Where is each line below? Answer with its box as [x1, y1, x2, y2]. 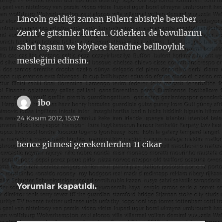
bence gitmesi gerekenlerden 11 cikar [17, 139, 162, 149]
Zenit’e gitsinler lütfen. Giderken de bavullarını [17, 27, 202, 38]
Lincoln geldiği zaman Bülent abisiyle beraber [17, 13, 197, 24]
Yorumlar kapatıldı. [17, 181, 97, 191]
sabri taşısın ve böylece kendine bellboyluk [17, 41, 185, 52]
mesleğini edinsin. [17, 55, 89, 65]
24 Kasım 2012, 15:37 [17, 113, 80, 122]
